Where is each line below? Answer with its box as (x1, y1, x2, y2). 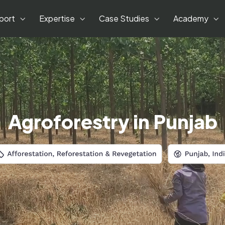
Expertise (39, 13, 75, 24)
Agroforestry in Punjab (8, 109, 217, 134)
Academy (173, 13, 208, 24)
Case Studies (98, 13, 149, 24)
